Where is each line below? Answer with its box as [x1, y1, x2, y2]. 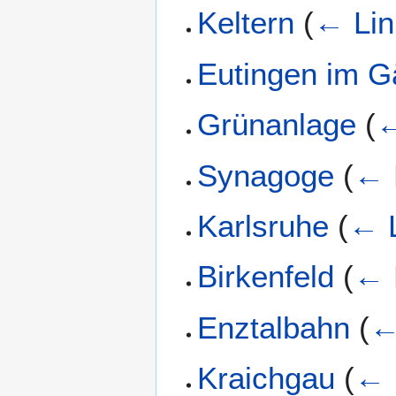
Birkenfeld [197, 259, 335, 294]
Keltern [197, 5, 295, 41]
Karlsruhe [197, 209, 330, 244]
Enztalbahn [197, 309, 351, 345]
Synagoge [197, 157, 335, 193]
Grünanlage [197, 107, 357, 142]
